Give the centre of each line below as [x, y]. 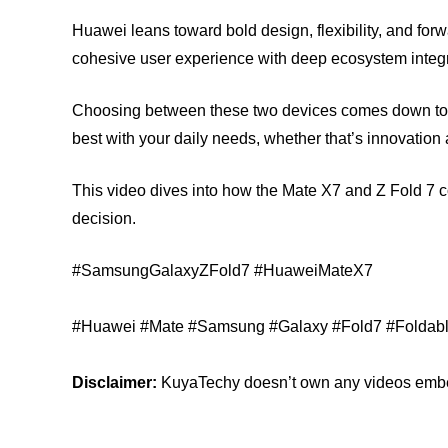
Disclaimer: [114, 382]
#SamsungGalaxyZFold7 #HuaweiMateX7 [222, 270]
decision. [104, 218]
